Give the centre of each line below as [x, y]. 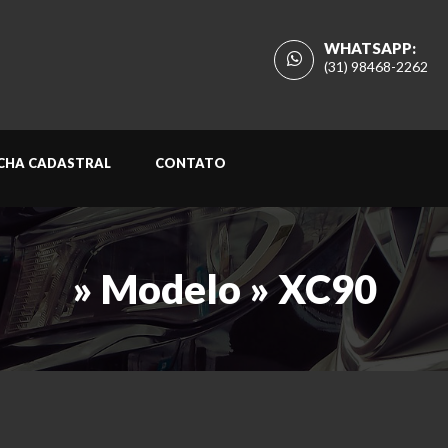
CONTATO [190, 163]
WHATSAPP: [370, 48]
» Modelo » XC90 [224, 289]
